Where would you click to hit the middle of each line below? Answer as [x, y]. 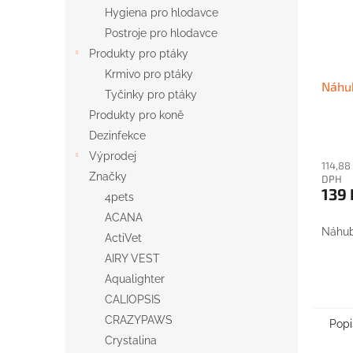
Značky [108, 176]
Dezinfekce [117, 136]
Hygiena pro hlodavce [162, 13]
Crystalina [131, 340]
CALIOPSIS [133, 299]
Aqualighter [135, 279]
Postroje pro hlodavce [161, 33]
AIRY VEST [132, 258]
